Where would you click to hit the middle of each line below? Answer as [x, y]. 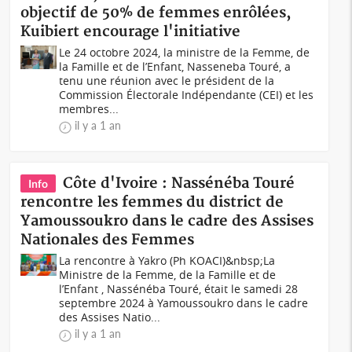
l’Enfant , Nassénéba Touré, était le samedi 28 [179, 289]
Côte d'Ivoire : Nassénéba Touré [179, 183]
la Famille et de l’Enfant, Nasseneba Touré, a [175, 66]
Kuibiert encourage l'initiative [131, 32]
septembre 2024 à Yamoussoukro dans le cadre [184, 303]
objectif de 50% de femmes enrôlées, [156, 13]
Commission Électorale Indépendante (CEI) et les [187, 95]
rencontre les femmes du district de [152, 202]
